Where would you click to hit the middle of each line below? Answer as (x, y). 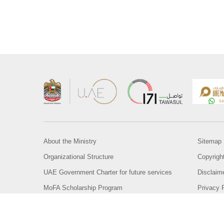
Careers (55, 203)
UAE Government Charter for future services (108, 172)
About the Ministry (70, 141)
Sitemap (210, 141)
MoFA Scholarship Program (83, 187)
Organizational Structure (78, 156)
